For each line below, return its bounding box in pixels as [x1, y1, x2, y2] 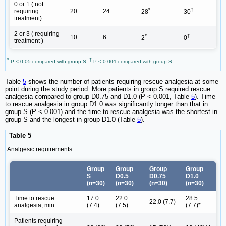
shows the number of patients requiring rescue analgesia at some [26, 78, 218, 86]
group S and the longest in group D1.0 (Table [5, 116, 137, 124]
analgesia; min [14, 201, 54, 209]
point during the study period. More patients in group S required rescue [5, 85, 210, 93]
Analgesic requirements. [7, 145, 74, 153]
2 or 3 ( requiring [14, 30, 60, 37]
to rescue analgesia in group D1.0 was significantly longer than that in [5, 100, 208, 108]
